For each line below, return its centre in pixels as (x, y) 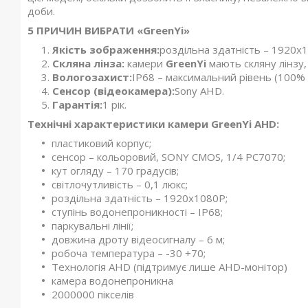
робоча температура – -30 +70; (129, 253)
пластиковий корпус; (101, 143)
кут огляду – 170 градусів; (115, 170)
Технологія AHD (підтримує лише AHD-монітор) (169, 267)
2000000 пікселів (93, 294)
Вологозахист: (92, 77)
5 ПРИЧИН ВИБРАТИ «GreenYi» (109, 30)
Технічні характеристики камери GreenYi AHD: (153, 124)
